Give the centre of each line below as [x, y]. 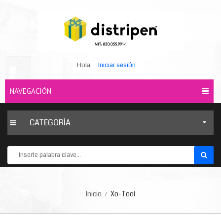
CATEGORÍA [50, 123]
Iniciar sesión [117, 65]
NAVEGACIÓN [31, 91]
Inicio [94, 194]
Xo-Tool [122, 194]
